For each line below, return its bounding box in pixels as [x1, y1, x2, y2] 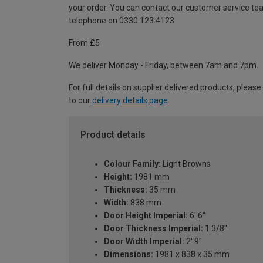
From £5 [69, 38, 100, 48]
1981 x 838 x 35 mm [153, 249, 230, 259]
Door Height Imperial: [104, 211, 188, 221]
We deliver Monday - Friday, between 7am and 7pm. [69, 60, 258, 70]
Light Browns [161, 159, 211, 169]
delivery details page [92, 95, 168, 105]
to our [69, 95, 92, 105]
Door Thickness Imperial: [104, 224, 203, 234]
